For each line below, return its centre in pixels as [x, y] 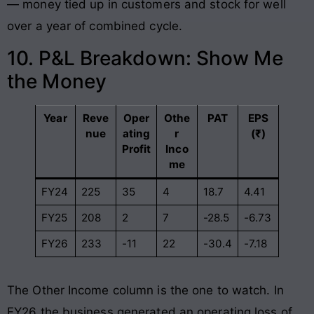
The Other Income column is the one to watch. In [145, 291]
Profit [136, 149]
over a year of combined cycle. [95, 26]
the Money [57, 82]
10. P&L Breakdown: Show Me [145, 59]
